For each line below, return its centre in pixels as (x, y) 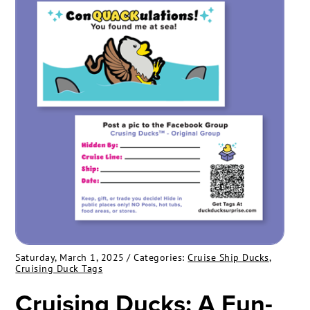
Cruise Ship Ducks (228, 258)
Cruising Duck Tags (59, 269)
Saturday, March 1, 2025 (70, 258)
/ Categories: (157, 258)
